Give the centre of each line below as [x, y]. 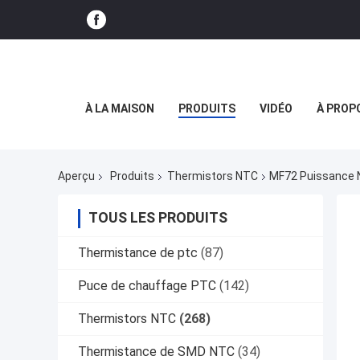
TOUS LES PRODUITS [158, 218]
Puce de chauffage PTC [147, 286]
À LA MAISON [119, 108]
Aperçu [76, 176]
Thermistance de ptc [138, 253]
